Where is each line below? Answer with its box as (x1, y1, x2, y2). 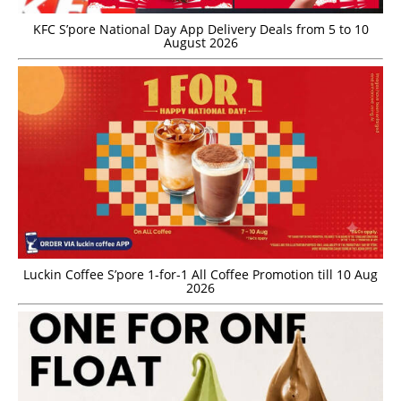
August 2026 (163, 33, 238, 51)
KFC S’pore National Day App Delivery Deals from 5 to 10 (32, 20, 369, 38)
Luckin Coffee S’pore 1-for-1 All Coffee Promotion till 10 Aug (23, 266, 378, 284)
